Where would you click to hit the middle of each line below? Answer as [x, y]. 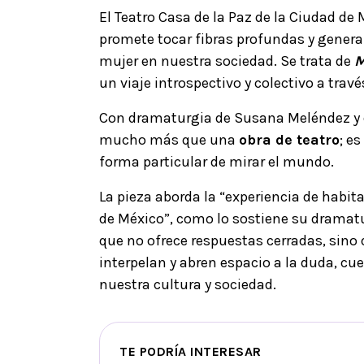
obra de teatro [289, 139]
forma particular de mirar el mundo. [217, 161]
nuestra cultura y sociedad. [188, 284]
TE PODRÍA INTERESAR [191, 351]
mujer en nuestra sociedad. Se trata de [227, 61]
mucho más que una [169, 139]
